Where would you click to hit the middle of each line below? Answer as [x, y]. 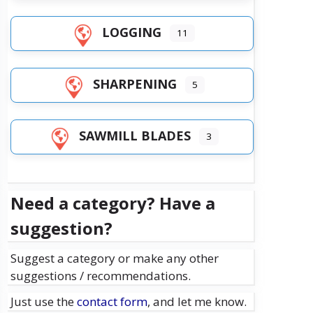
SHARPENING [134, 83]
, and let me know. [197, 301]
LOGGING [132, 32]
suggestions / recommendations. [100, 276]
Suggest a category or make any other [114, 258]
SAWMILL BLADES [134, 135]
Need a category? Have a [112, 203]
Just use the [43, 301]
